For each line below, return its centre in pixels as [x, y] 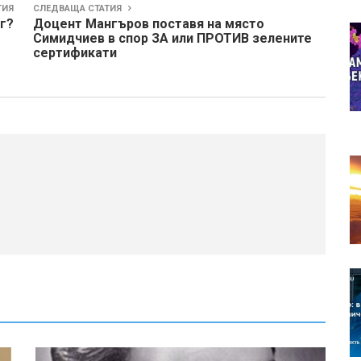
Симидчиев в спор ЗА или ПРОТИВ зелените [172, 38]
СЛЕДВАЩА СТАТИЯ [79, 8]
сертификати [75, 52]
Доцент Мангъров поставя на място [149, 23]
